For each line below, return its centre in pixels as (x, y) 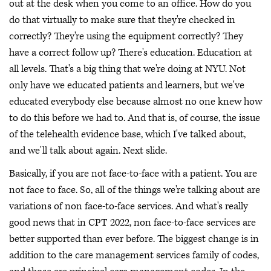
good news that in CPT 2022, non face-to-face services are (132, 222)
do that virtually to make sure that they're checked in (122, 20)
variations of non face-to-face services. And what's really (129, 206)
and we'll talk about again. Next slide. (88, 151)
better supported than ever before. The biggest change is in (134, 239)
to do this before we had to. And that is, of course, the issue (135, 118)
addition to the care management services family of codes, (134, 255)
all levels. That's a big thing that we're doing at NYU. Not (127, 69)
